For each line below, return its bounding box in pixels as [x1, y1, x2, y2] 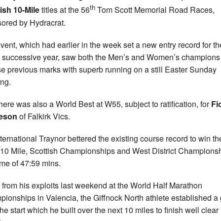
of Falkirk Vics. [17, 110, 70, 122]
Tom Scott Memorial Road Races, [95, 4, 215, 16]
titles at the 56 [39, 4, 90, 16]
